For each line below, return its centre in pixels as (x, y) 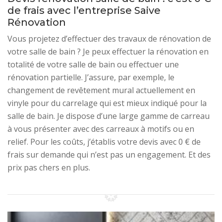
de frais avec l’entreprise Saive (84, 11)
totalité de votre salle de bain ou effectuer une (93, 65)
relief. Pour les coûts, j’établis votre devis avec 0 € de (104, 142)
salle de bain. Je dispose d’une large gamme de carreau (109, 116)
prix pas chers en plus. (49, 168)
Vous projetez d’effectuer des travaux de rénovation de (109, 39)
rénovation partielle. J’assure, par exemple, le (91, 78)
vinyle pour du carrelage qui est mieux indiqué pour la (107, 103)
